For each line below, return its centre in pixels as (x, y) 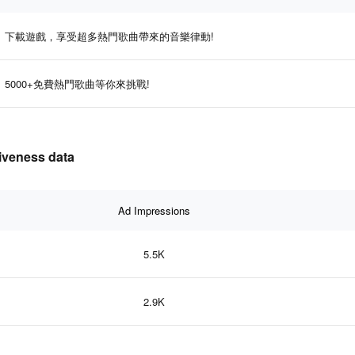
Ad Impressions (154, 210)
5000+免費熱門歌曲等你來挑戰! (77, 83)
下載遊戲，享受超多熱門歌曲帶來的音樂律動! (109, 36)
